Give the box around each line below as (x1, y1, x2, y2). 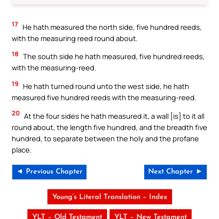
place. (12, 144, 32, 154)
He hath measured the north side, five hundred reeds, (21, 22, 202, 32)
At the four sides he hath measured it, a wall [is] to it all (22, 110, 204, 121)
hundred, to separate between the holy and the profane (12, 133, 199, 143)
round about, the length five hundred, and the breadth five (12, 122, 207, 132)
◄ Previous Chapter (16, 168, 83, 176)
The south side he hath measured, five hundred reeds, (22, 51, 205, 62)
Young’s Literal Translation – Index (52, 194, 167, 201)
